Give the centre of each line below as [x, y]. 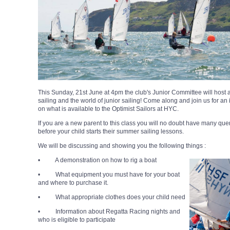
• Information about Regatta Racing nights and [109, 212]
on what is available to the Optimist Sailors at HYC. [108, 109]
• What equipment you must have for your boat [109, 175]
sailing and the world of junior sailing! [91, 101]
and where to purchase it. [73, 183]
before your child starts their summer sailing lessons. [111, 132]
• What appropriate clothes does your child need [112, 197]
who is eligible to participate [77, 220]
